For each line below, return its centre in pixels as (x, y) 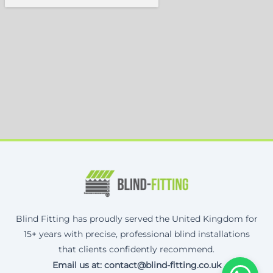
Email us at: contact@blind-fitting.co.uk (136, 265)
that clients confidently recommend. (136, 249)
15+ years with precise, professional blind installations (136, 234)
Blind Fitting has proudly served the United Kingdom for (136, 218)
